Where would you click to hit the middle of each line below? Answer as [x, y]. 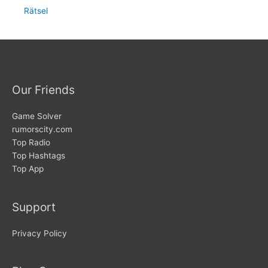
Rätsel [36, 10]
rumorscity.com [42, 130]
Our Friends [43, 90]
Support [34, 207]
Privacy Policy [39, 233]
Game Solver [37, 116]
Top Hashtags [39, 156]
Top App [28, 169]
